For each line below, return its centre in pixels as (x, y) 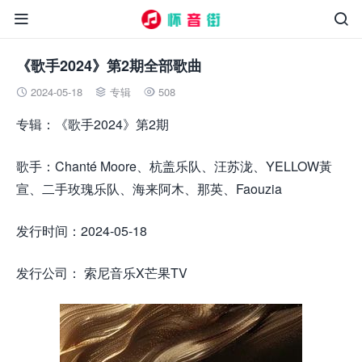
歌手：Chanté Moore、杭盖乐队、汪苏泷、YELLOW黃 (174, 166)
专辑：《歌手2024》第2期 (93, 124)
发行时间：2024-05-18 (82, 231)
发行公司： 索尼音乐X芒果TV (102, 273)
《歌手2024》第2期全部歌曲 (109, 65)
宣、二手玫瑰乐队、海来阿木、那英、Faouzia (149, 189)
